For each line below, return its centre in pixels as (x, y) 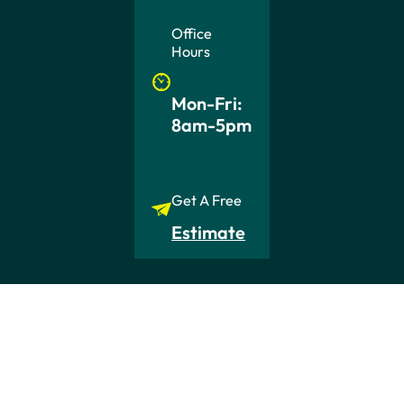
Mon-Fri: (207, 103)
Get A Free (207, 200)
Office (192, 33)
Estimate (209, 233)
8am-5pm (212, 124)
